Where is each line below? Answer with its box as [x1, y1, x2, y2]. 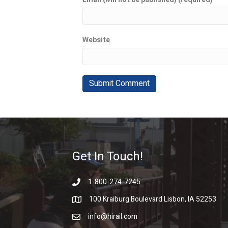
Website [82, 35, 110, 45]
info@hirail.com [88, 211, 137, 222]
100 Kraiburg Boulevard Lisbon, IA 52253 [89, 194, 216, 205]
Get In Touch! [72, 148, 143, 165]
